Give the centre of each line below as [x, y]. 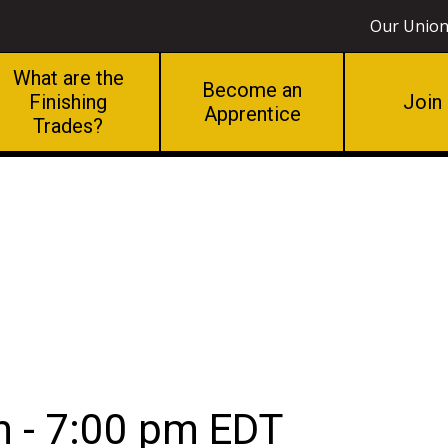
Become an [252, 90]
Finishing [68, 102]
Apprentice [252, 114]
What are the [68, 78]
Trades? [68, 126]
